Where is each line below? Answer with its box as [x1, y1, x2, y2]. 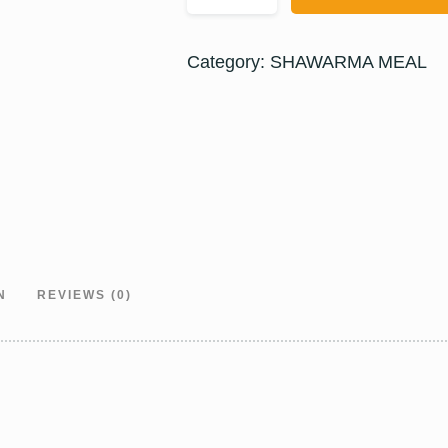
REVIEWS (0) [37, 287, 132, 302]
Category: [187, 52, 271, 73]
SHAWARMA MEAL [270, 52, 428, 73]
